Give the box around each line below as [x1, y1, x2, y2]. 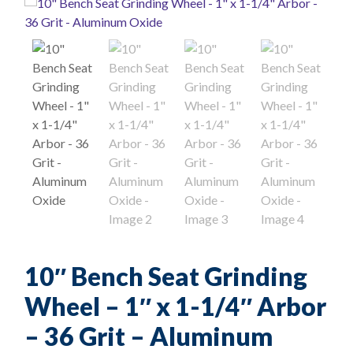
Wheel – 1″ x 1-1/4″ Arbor [24, 291, 326, 321]
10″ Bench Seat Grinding [24, 261, 307, 292]
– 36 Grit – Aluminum [24, 321, 273, 351]
